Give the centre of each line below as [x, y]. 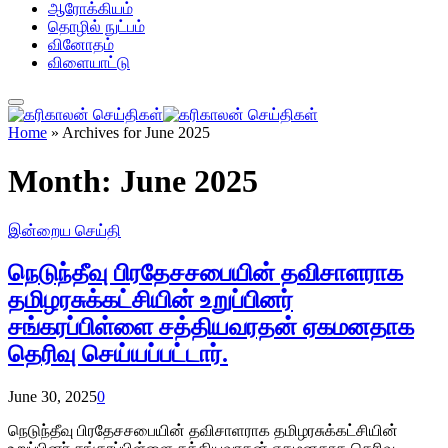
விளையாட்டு [89, 62]
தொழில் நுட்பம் [96, 26]
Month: [64, 181]
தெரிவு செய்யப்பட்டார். [118, 353]
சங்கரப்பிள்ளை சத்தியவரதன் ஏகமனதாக [211, 326]
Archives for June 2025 [136, 132]
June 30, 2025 [52, 396]
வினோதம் [81, 44]
